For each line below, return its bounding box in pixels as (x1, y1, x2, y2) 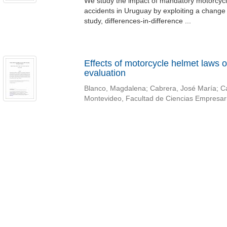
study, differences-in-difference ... (84, 17, 191, 25)
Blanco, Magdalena (84, 85, 146, 92)
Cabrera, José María (149, 85, 216, 92)
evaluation (84, 68, 126, 78)
